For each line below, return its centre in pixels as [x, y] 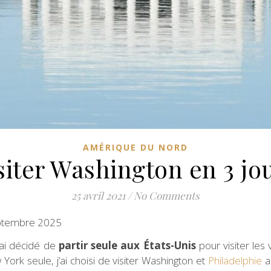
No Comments [167, 195]
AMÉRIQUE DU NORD [135, 147]
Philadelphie [235, 260]
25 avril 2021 [98, 195]
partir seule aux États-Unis [127, 245]
